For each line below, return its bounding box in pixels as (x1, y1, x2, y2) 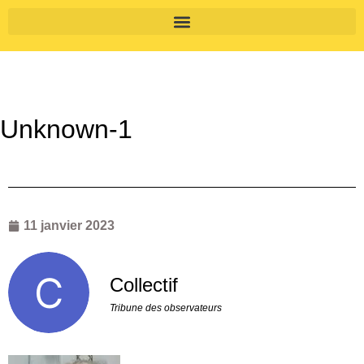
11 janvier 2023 (24, 219, 115, 232)
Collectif (110, 274, 178, 297)
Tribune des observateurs (110, 302, 222, 314)
